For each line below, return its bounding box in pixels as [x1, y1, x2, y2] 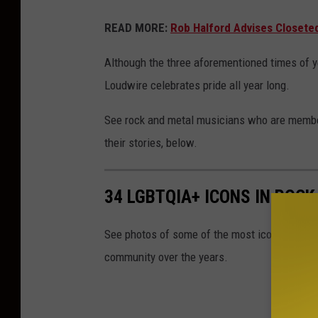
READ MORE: [104, 21, 170, 35]
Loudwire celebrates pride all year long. [104, 78, 290, 93]
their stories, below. [104, 136, 197, 150]
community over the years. [104, 250, 228, 265]
